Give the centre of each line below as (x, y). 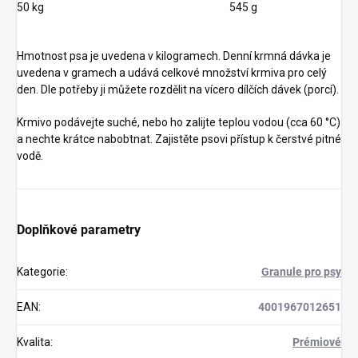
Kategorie (41, 272)
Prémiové (317, 342)
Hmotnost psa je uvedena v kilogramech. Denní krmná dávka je (174, 56)
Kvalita (34, 342)
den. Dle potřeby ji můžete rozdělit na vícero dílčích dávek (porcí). (178, 90)
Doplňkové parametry (79, 230)
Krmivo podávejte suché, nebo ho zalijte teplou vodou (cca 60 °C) (179, 123)
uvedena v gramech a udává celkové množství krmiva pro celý (172, 73)
